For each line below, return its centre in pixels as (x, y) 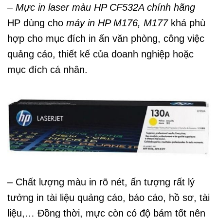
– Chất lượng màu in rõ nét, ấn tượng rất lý (101, 182)
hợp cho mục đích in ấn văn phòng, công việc (106, 38)
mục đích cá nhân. (47, 69)
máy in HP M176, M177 (117, 23)
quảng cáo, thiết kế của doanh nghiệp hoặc (100, 54)
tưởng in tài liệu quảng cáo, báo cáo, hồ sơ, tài (109, 197)
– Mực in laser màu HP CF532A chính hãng (101, 7)
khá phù (187, 23)
